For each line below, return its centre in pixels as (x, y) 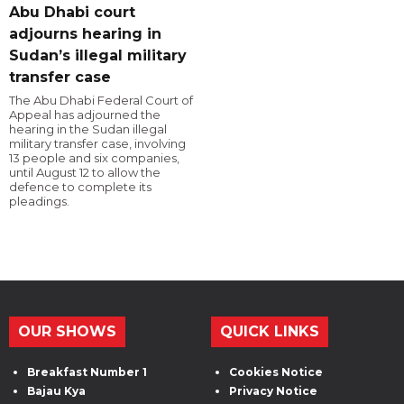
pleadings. (39, 202)
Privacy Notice (273, 391)
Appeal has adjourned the (85, 115)
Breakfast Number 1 (87, 372)
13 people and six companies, (94, 158)
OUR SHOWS (67, 332)
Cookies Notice (276, 372)
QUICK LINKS (270, 332)
